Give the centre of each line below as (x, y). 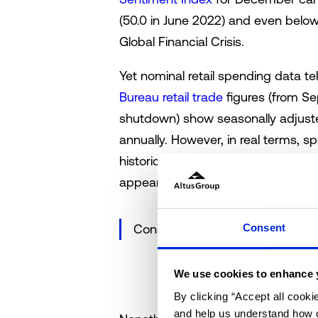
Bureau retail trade (171, 97)
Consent (264, 227)
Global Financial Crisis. (182, 42)
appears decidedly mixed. (193, 182)
